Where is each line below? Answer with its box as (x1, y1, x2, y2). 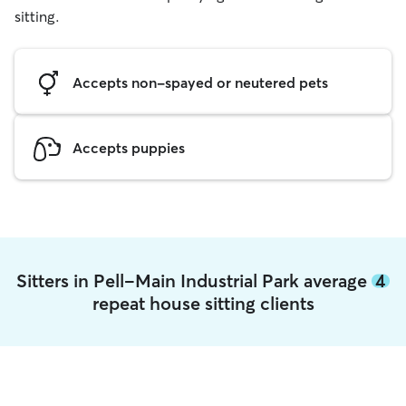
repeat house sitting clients (92, 292, 314, 314)
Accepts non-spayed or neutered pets (72, 72, 328, 92)
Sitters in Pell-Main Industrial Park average (16, 269, 372, 292)
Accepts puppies (72, 138, 185, 157)
